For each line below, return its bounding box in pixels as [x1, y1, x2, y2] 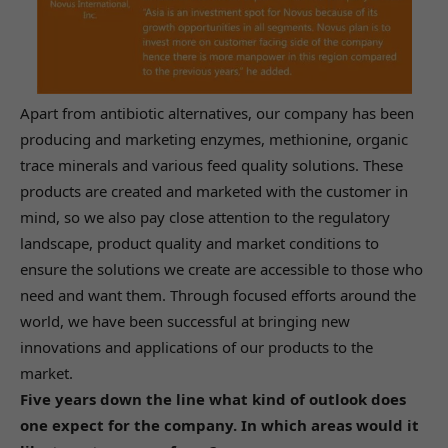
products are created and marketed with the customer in [20, 180, 408, 201]
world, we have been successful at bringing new [20, 310, 350, 331]
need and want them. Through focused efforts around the [20, 284, 416, 305]
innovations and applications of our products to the [20, 336, 373, 357]
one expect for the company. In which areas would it [20, 414, 419, 435]
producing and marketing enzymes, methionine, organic [20, 128, 408, 149]
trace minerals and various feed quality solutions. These [20, 154, 403, 175]
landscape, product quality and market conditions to [20, 232, 379, 253]
